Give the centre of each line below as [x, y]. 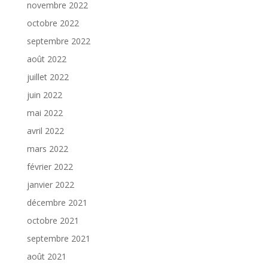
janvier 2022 [50, 185]
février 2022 [50, 167]
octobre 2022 [53, 23]
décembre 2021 [57, 203]
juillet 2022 [48, 77]
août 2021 [46, 257]
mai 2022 [45, 113]
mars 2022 [47, 149]
